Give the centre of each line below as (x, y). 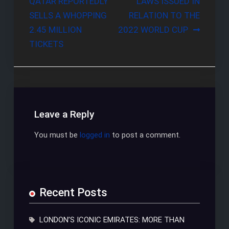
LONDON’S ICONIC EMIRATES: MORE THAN (112, 220)
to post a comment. (145, 135)
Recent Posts (73, 193)
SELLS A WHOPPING (68, 16)
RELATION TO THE (165, 16)
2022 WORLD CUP (153, 30)
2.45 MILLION (55, 30)
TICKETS (46, 44)
